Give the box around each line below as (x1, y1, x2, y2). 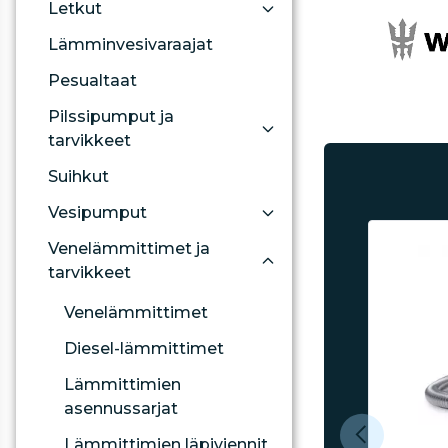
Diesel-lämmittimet (64, 339, 224, 358)
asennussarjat (64, 399, 178, 418)
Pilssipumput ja (48, 107, 174, 126)
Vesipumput (48, 203, 147, 222)
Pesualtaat (48, 71, 137, 90)
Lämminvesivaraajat (48, 35, 213, 54)
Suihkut (48, 167, 109, 186)
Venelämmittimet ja (48, 239, 210, 258)
